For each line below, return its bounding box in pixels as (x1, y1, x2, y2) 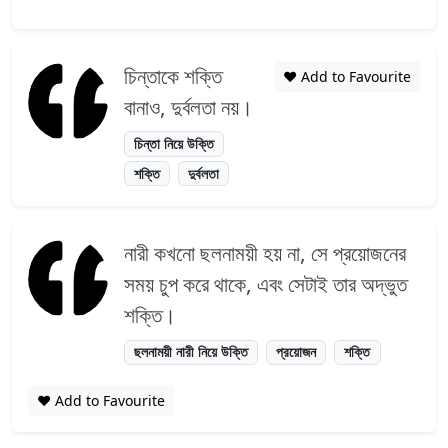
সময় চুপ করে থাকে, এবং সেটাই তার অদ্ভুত (124, 270, 407, 299)
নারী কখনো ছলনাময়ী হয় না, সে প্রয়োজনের (124, 239, 406, 268)
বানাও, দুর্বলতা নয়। (124, 92, 253, 121)
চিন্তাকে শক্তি (124, 61, 222, 90)
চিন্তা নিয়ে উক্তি (134, 133, 215, 153)
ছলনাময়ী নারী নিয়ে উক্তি (134, 342, 249, 362)
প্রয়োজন (276, 342, 317, 362)
